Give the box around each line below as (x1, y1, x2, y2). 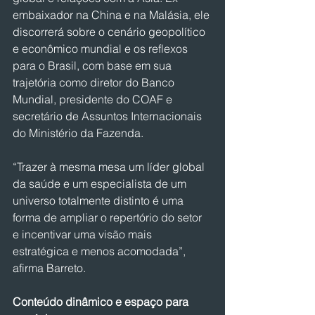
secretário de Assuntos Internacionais (13, 109, 205, 123)
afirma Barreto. (13, 261, 86, 275)
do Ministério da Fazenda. (13, 126, 143, 140)
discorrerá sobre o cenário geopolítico (13, 25, 208, 39)
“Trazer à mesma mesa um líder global (13, 160, 207, 174)
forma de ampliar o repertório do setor (13, 210, 205, 224)
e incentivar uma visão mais (13, 227, 155, 241)
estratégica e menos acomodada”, (13, 244, 188, 258)
